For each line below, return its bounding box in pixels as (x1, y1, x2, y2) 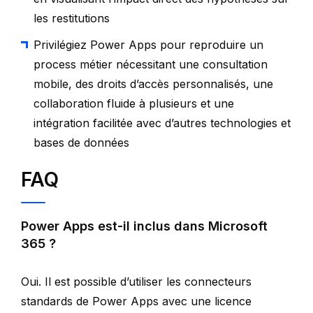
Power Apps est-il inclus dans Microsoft (21, 218, 268, 233)
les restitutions (34, 10, 110, 25)
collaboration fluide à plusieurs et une (34, 96, 234, 110)
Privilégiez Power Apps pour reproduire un (34, 37, 263, 52)
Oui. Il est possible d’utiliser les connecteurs (21, 274, 252, 289)
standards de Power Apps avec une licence (21, 293, 252, 308)
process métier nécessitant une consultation (34, 57, 268, 71)
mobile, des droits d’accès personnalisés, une (34, 76, 273, 91)
